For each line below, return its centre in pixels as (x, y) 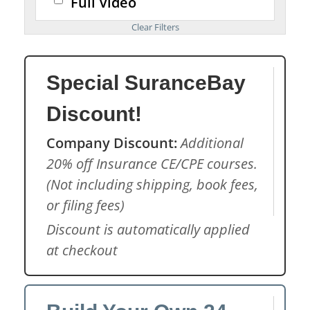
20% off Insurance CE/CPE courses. (152, 164)
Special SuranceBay (146, 83)
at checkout (82, 250)
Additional (212, 143)
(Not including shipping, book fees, (152, 184)
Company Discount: (112, 143)
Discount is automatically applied (148, 229)
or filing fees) (85, 205)
